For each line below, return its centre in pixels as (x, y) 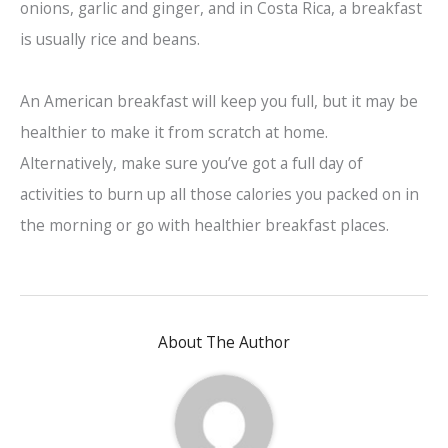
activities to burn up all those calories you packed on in (219, 194)
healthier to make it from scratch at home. (174, 132)
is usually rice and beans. (110, 39)
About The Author (224, 342)
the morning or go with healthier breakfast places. (204, 225)
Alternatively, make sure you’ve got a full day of (191, 163)
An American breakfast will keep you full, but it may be (219, 101)
